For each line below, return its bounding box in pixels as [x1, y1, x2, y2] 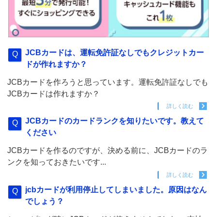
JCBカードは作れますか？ [7, 89, 100, 98]
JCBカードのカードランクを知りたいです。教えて [25, 117, 204, 125]
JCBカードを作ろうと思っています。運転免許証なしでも [7, 77, 208, 86]
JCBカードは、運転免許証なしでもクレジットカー [25, 48, 204, 57]
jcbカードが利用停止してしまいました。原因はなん [25, 185, 207, 194]
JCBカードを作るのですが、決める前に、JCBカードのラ [7, 146, 208, 155]
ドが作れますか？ [25, 60, 88, 68]
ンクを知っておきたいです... [7, 158, 106, 167]
